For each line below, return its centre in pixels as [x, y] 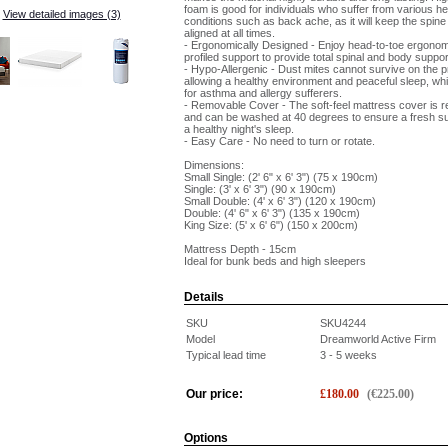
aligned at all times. [229, 33]
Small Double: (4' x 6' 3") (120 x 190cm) [280, 201]
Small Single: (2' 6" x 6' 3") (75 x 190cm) [281, 177]
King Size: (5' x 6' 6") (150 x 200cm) [271, 225]
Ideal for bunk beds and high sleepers [275, 261]
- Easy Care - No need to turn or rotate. [279, 141]
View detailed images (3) [61, 14]
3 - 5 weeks [348, 355]
